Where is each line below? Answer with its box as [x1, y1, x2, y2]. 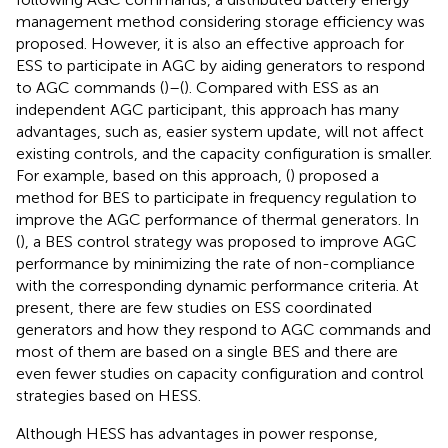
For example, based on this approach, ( [16, 165, 290, 185]
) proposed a [290, 165, 379, 185]
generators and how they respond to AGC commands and [16, 319, 431, 339]
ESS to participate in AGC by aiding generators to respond [16, 55, 425, 75]
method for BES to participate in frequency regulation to [16, 187, 417, 207]
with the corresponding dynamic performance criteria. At [16, 275, 419, 295]
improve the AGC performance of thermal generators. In [16, 209, 419, 229]
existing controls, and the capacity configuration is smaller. [16, 143, 432, 163]
